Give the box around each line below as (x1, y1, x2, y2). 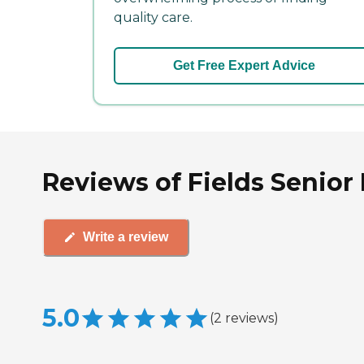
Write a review (83, 230, 168, 245)
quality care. (114, 9, 193, 25)
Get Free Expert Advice (172, 58, 315, 72)
